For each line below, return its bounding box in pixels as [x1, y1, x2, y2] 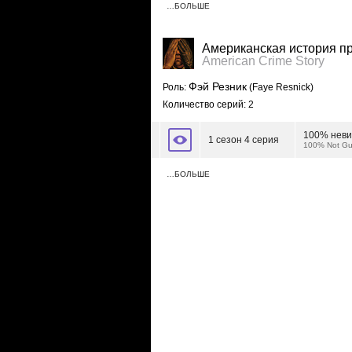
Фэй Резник [189, 80, 247, 93]
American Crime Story [202, 54, 324, 68]
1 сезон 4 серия [208, 134, 279, 145]
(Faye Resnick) [247, 82, 313, 93]
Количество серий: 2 [163, 99, 254, 110]
